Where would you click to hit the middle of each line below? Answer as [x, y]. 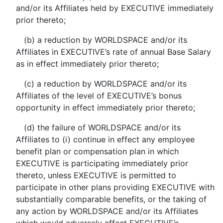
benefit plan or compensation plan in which [97, 151]
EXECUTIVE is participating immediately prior [102, 163]
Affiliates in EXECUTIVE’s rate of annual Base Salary [113, 52]
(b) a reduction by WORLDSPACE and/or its [105, 40]
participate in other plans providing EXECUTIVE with [115, 187]
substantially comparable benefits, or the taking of [111, 199]
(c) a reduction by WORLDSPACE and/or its [105, 84]
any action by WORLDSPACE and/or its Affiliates [107, 211]
